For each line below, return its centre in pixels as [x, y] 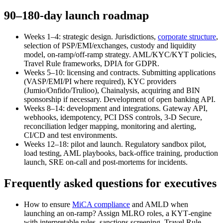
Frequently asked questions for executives [110, 183]
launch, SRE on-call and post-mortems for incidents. [106, 162]
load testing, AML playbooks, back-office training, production [121, 153]
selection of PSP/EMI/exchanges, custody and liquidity [110, 46]
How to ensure [48, 205]
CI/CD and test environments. [71, 135]
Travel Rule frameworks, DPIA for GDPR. [92, 64]
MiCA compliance [101, 205]
